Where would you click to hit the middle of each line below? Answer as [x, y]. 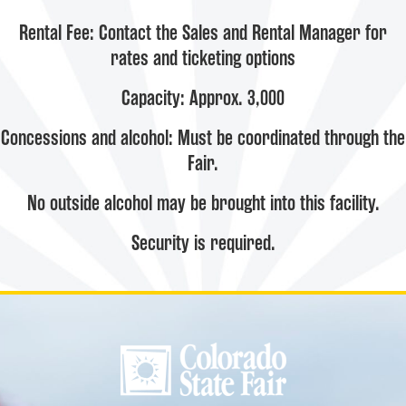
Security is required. [203, 243]
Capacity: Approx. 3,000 [203, 98]
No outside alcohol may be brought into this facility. [203, 203]
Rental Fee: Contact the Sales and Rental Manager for [203, 33]
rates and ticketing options [203, 58]
